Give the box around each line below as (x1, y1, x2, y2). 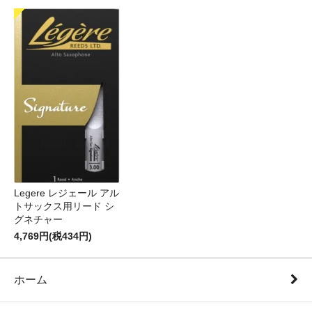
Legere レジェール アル (14, 188, 119, 199)
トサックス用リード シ (14, 201, 114, 212)
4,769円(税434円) (14, 231, 92, 242)
